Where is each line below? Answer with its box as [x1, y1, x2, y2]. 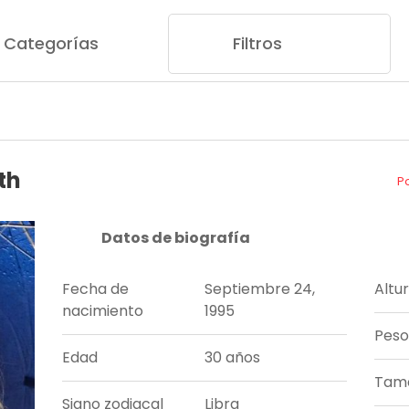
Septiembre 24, [204, 278, 315, 300]
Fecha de [62, 278, 130, 300]
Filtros [233, 31, 288, 55]
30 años [204, 347, 260, 369]
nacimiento [62, 300, 144, 322]
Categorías [4, 31, 100, 55]
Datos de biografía [99, 227, 251, 249]
